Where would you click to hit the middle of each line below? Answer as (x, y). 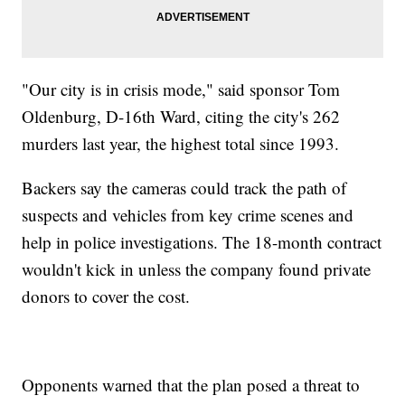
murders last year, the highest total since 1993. (181, 144)
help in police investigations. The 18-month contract (202, 242)
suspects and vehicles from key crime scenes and (188, 215)
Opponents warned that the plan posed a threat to (191, 385)
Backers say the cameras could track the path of (184, 188)
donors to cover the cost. (106, 297)
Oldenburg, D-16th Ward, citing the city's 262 (181, 117)
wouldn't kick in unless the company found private (197, 269)
